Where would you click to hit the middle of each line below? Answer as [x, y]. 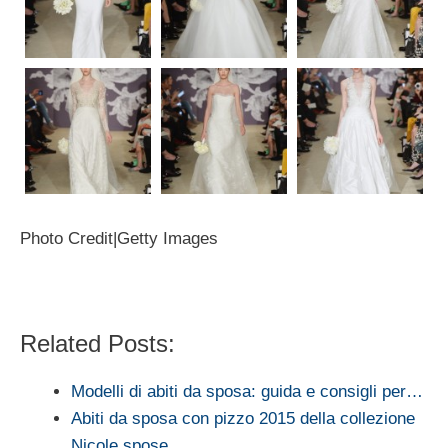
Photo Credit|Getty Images [119, 238]
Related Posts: [97, 343]
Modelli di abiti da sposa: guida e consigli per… [247, 391]
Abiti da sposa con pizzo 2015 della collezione [243, 418]
